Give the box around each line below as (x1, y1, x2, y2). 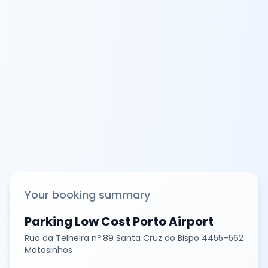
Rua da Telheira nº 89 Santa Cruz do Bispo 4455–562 (25, 232, 243, 244)
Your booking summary (25, 187, 150, 202)
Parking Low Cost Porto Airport (25, 212, 214, 230)
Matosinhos (25, 243, 72, 256)
